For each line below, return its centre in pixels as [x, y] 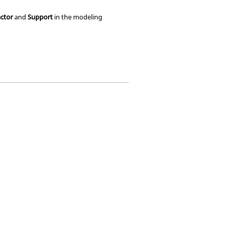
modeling [88, 17]
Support [40, 17]
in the [63, 17]
